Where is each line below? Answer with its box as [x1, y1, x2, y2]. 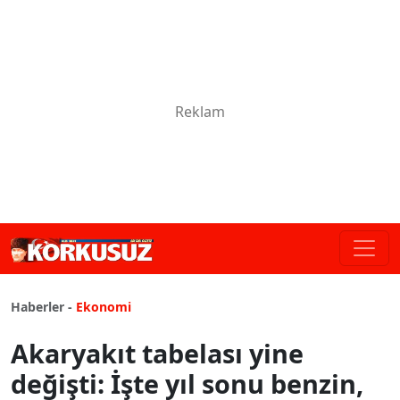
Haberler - [11, 297, 72, 315]
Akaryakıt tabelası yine [11, 335, 304, 371]
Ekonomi [76, 297, 131, 315]
